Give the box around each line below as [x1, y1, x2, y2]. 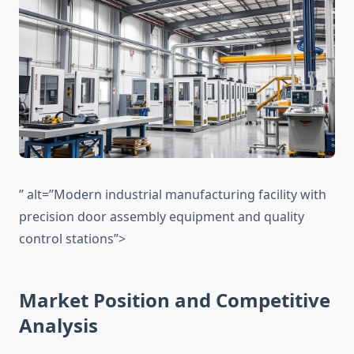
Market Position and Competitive [19, 287, 330, 314]
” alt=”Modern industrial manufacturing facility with [19, 186, 326, 204]
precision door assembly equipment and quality [19, 208, 304, 226]
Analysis [19, 312, 98, 339]
